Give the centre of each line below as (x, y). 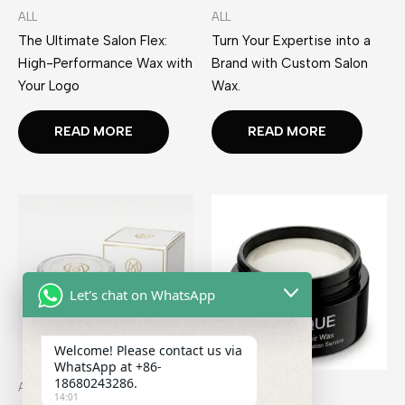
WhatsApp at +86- (108, 367)
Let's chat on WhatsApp (142, 294)
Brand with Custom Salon (290, 63)
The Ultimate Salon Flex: (93, 40)
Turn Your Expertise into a (291, 40)
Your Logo (49, 85)
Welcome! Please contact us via (148, 350)
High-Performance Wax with (105, 63)
